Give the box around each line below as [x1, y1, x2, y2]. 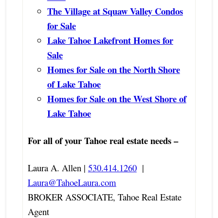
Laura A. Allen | [27, 162, 86, 174]
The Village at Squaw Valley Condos [47, 4, 183, 18]
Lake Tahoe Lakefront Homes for [47, 34, 173, 47]
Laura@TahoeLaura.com [27, 176, 116, 189]
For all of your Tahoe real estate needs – [27, 134, 178, 147]
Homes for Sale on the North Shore [47, 63, 180, 76]
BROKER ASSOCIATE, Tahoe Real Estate [27, 191, 182, 203]
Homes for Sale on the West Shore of [47, 92, 186, 106]
